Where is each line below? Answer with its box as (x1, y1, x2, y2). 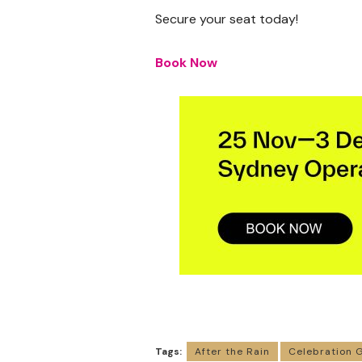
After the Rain (195, 345, 270, 359)
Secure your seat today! (155, 11, 298, 28)
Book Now (155, 54, 217, 72)
